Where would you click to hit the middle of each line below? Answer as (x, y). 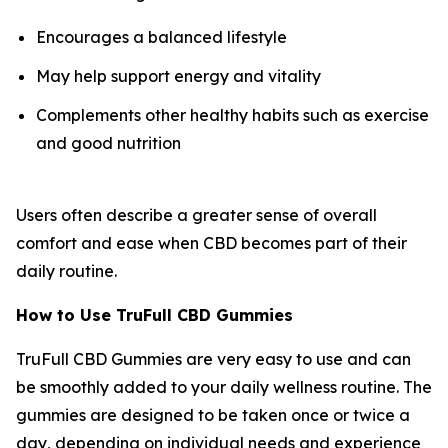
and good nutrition (108, 142)
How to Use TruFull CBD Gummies (154, 314)
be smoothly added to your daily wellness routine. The (224, 386)
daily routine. (66, 270)
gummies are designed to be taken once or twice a (213, 414)
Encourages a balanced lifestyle (161, 37)
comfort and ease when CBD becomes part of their (211, 242)
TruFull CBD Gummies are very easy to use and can (213, 358)
